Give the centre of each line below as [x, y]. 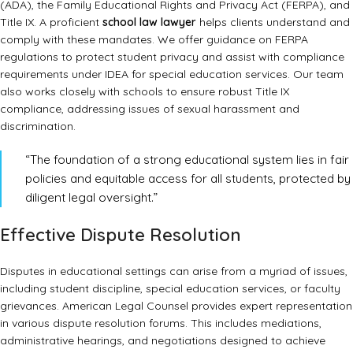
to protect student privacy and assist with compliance [201, 56]
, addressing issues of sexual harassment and [180, 108]
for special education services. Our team [236, 74]
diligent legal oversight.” [91, 197]
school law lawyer [149, 22]
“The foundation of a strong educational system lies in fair [187, 159]
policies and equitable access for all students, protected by [188, 178]
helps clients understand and [273, 22]
